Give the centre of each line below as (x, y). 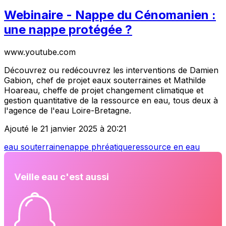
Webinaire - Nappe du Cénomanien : (110, 15)
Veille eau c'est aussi (62, 177)
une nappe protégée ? (68, 29)
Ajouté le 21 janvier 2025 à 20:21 (65, 128)
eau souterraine (34, 147)
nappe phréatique (98, 147)
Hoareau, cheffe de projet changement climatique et (104, 90)
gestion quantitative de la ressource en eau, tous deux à (111, 100)
